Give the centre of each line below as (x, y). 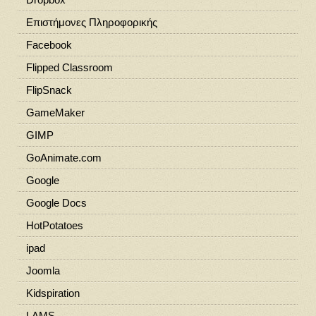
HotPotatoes (54, 225)
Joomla (43, 270)
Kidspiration (53, 293)
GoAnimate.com (63, 157)
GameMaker (55, 112)
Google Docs (56, 202)
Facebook (49, 44)
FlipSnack (49, 90)
